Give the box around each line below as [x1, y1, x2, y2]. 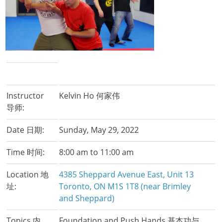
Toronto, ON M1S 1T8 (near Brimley [59, 181, 191, 192]
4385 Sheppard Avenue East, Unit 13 [59, 169, 194, 180]
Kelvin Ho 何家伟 [59, 90, 120, 102]
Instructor [6, 90, 45, 102]
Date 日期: [6, 124, 45, 136]
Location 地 [6, 169, 49, 180]
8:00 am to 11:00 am [59, 147, 134, 158]
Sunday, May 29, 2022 [59, 124, 139, 136]
